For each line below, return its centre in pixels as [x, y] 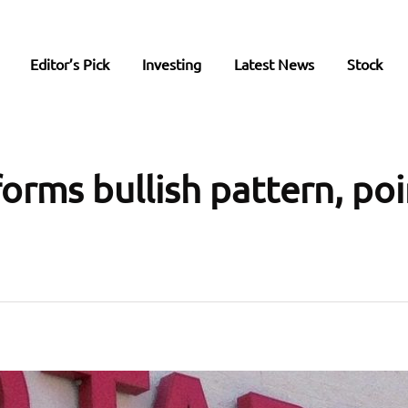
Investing [172, 64]
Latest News [274, 64]
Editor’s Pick [70, 64]
